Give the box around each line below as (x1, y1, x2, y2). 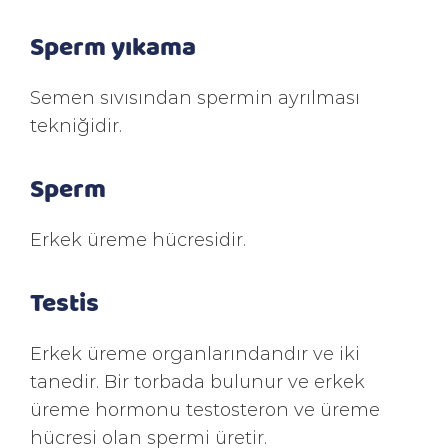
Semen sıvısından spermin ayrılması (30, 85, 360, 109)
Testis (30, 284, 99, 318)
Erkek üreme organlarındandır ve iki (30, 341, 360, 365)
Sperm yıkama (30, 28, 196, 62)
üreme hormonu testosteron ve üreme (30, 397, 380, 421)
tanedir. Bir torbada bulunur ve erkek (30, 369, 365, 393)
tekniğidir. (30, 113, 122, 137)
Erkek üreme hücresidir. (30, 227, 246, 251)
